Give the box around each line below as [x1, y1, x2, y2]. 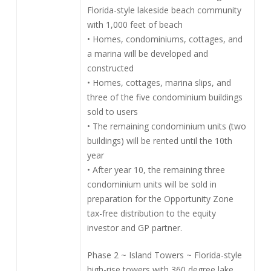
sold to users [87, 106, 138, 117]
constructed [87, 62, 134, 74]
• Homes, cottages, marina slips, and [87, 77, 231, 88]
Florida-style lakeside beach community [87, 4, 241, 16]
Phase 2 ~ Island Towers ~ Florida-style [87, 249, 242, 261]
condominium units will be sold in [87, 178, 217, 190]
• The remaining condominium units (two [87, 120, 246, 132]
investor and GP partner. [87, 222, 182, 233]
